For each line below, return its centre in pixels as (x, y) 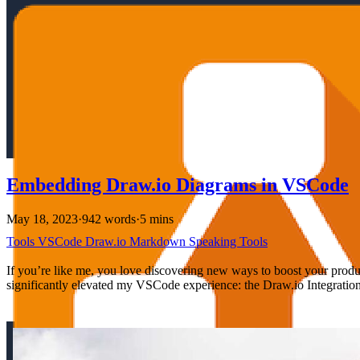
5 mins (157, 219)
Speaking (214, 241)
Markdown (159, 241)
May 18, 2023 (42, 219)
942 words (109, 219)
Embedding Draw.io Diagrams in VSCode (178, 184)
